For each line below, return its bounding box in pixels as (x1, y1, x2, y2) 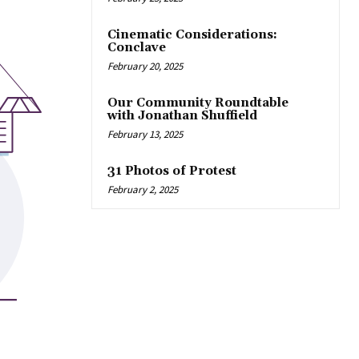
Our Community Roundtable (107, 95, 288, 111)
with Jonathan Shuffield (107, 108, 257, 124)
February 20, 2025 (107, 59, 183, 74)
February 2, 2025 (107, 183, 178, 197)
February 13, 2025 (107, 127, 183, 142)
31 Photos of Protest (107, 163, 236, 179)
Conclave (107, 40, 166, 56)
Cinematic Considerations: (107, 27, 277, 43)
